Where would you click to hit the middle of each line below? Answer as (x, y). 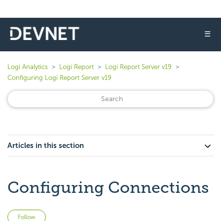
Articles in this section (46, 146)
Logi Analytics (28, 67)
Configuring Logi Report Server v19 (59, 78)
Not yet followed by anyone (92, 215)
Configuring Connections (108, 187)
